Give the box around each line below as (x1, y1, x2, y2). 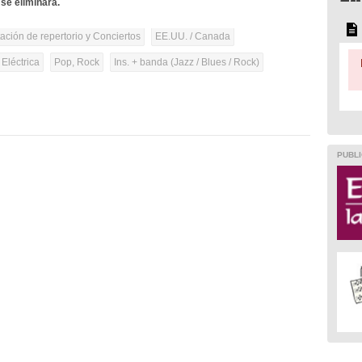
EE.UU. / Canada (155, 31, 231, 43)
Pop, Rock (54, 57, 100, 69)
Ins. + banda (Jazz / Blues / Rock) (114, 57, 260, 69)
